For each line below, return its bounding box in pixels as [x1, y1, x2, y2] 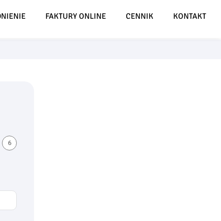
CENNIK [125, 11, 153, 21]
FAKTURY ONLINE [45, 11, 106, 21]
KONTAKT [173, 11, 206, 21]
